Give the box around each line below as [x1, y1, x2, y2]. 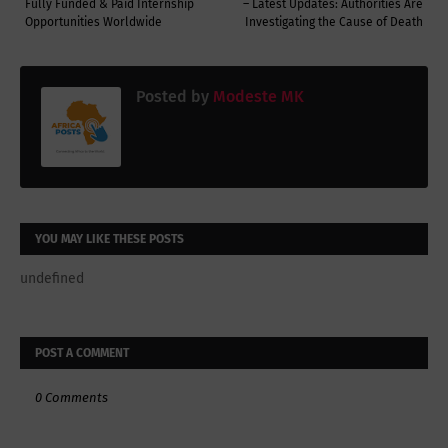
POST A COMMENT [35, 346, 129, 361]
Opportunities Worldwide [25, 15, 162, 30]
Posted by [136, 87, 209, 107]
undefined [20, 270, 84, 288]
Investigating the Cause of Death [245, 15, 423, 30]
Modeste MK [209, 87, 304, 107]
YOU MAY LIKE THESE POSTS [35, 232, 184, 247]
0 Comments [35, 390, 108, 406]
